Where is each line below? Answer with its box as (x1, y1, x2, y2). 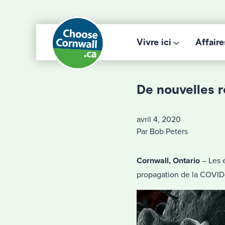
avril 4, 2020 (137, 115, 181, 125)
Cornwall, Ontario (137, 156, 200, 166)
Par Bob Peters (137, 127, 188, 137)
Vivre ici (137, 37, 171, 48)
